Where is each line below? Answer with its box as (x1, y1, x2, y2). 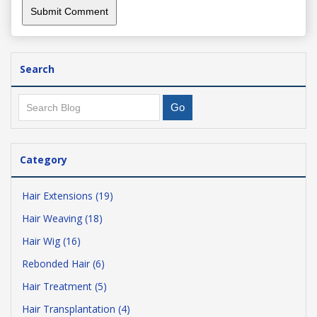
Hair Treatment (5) (22, 279, 107, 293)
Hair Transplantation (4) (22, 302, 130, 316)
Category (20, 153, 67, 166)
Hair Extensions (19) (22, 189, 113, 202)
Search (20, 62, 54, 76)
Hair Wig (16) (22, 234, 81, 248)
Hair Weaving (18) (22, 212, 103, 225)
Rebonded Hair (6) (22, 257, 105, 270)
